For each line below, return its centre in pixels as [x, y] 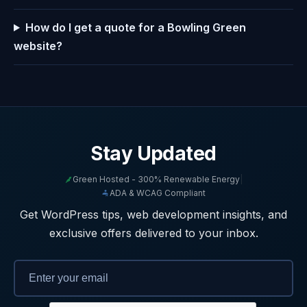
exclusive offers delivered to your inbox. [153, 233]
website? [38, 46]
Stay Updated [153, 153]
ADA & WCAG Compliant [158, 193]
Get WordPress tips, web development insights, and [153, 214]
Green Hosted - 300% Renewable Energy [156, 179]
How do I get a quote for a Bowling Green [135, 27]
